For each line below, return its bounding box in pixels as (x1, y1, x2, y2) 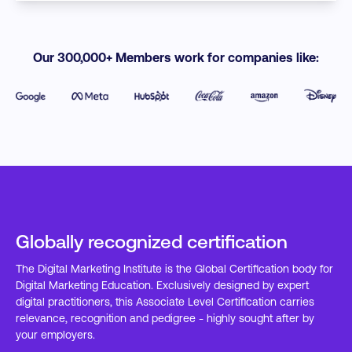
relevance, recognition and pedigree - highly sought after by (16, 311, 314, 325)
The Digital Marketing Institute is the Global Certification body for (16, 262, 333, 276)
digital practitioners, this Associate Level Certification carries (16, 295, 314, 309)
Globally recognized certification (16, 229, 288, 253)
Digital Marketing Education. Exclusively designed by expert (16, 278, 309, 292)
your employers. (16, 328, 95, 342)
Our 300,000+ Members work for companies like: (33, 49, 319, 65)
